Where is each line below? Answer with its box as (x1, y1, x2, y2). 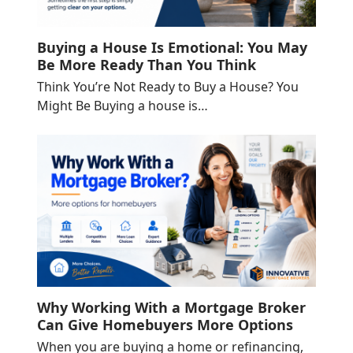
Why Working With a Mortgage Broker (36, 298, 306, 318)
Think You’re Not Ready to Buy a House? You (36, 77, 299, 95)
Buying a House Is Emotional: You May (36, 37, 307, 57)
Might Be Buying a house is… (36, 96, 208, 114)
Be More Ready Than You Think (36, 54, 256, 74)
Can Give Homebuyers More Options (36, 315, 293, 335)
